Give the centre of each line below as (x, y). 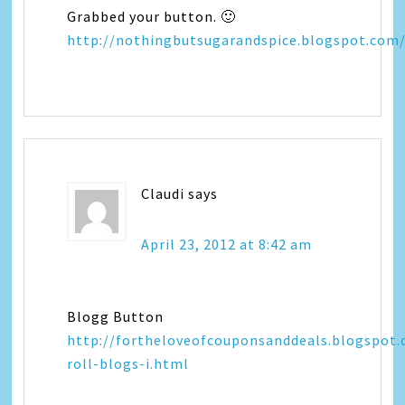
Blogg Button (116, 316)
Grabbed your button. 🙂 (152, 16)
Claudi (163, 193)
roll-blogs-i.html (128, 363)
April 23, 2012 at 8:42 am (227, 244)
